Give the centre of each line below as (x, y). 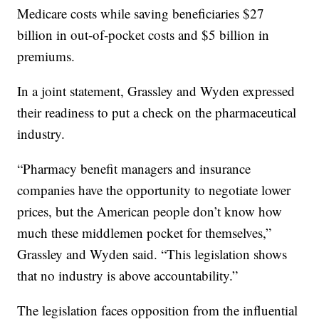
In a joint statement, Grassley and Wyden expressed (156, 91)
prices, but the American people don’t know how (150, 211)
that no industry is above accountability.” (128, 275)
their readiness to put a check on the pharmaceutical (157, 112)
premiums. (46, 56)
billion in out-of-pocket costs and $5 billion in (143, 35)
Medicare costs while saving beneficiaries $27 (141, 13)
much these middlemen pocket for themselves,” (145, 232)
